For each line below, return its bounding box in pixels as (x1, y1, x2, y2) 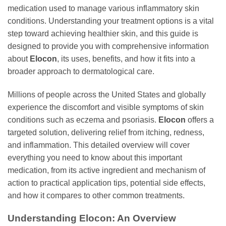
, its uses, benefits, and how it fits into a (57, 54, 195, 64)
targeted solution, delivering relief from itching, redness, (8, 128, 204, 137)
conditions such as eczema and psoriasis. (8, 116, 158, 125)
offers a (186, 116, 214, 125)
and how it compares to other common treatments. (8, 191, 185, 200)
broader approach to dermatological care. (8, 67, 154, 76)
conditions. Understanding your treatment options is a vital (8, 17, 214, 26)
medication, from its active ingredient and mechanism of (8, 166, 205, 175)
